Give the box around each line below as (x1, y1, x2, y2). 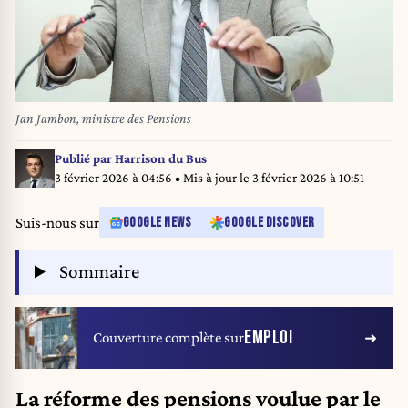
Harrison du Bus (114, 150, 207, 166)
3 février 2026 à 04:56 (54, 169, 175, 185)
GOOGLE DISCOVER (224, 214, 315, 230)
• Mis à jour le (174, 169, 252, 185)
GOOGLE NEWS (122, 214, 191, 230)
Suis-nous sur (15, 213, 99, 231)
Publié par (54, 150, 115, 166)
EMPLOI (244, 326, 292, 350)
